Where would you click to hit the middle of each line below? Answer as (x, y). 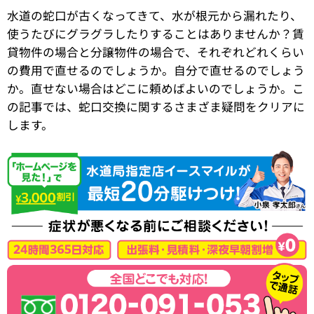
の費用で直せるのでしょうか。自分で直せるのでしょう (156, 70)
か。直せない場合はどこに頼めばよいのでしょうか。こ (156, 88)
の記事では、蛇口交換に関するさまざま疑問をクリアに (156, 106)
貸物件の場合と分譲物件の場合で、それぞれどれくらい (156, 52)
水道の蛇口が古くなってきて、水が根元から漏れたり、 (155, 15)
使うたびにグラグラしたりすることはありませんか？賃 (156, 33)
